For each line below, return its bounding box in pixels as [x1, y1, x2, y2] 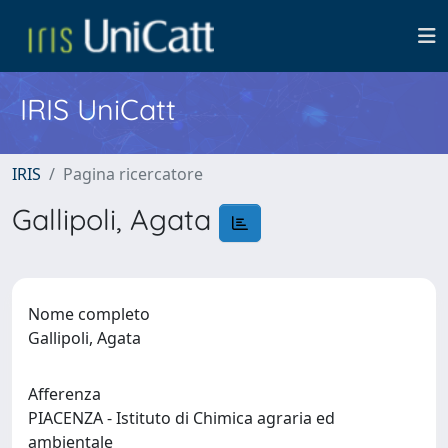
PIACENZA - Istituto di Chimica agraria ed [28, 406, 335, 429]
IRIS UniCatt [20, 91, 176, 127]
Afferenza [28, 382, 101, 405]
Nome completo [28, 302, 150, 325]
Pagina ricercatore [63, 163, 203, 185]
